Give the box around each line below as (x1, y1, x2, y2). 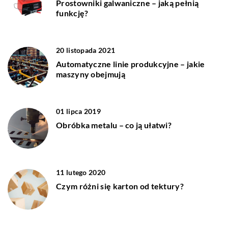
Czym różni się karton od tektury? (56, 181, 184, 191)
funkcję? (56, 8, 89, 18)
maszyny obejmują (56, 69, 125, 79)
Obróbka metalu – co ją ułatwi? (56, 120, 172, 130)
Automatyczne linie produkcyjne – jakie (56, 59, 205, 69)
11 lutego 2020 (56, 168, 106, 177)
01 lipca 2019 (56, 107, 101, 116)
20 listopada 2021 (56, 46, 116, 55)
